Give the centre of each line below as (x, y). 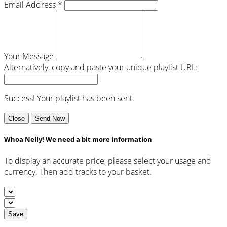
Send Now (50, 118)
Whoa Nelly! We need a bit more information (78, 139)
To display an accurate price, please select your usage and (108, 161)
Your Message (29, 56)
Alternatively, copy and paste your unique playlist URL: (101, 67)
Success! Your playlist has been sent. (69, 98)
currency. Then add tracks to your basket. (78, 172)
